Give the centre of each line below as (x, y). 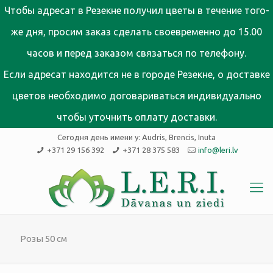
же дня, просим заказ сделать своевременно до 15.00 (136, 32)
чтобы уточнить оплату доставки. (136, 117)
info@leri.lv (218, 150)
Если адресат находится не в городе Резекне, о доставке (136, 74)
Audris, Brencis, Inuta (179, 137)
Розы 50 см (44, 239)
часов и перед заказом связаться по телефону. (136, 53)
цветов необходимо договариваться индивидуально (136, 96)
